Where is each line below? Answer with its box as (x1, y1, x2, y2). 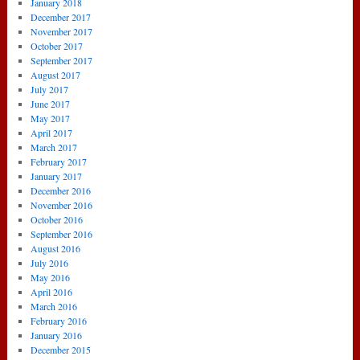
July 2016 (31, 256, 68, 270)
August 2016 (31, 242, 80, 256)
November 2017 (31, 25, 92, 39)
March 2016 (31, 300, 77, 313)
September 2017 (31, 54, 92, 67)
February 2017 (31, 155, 87, 169)
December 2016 (31, 184, 91, 198)
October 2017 (31, 39, 83, 53)
